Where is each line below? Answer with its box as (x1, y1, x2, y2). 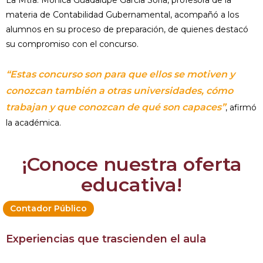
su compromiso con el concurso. (6, 39, 139, 50)
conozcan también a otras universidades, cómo (6, 85, 233, 97)
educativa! (81, 173, 182, 197)
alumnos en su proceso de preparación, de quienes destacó (6, 24, 248, 35)
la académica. (6, 117, 63, 129)
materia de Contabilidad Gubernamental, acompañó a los (6, 9, 239, 21)
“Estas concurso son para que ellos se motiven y (6, 69, 235, 80)
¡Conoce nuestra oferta (21, 153, 242, 176)
